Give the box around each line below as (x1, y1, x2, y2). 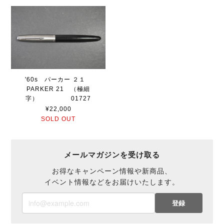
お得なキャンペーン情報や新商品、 (52, 167, 172, 175)
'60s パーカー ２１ (24, 75, 92, 83)
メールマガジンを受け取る (64, 150, 160, 159)
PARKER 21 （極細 (26, 85, 90, 92)
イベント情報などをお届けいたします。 (44, 178, 179, 186)
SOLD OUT (41, 115, 76, 123)
